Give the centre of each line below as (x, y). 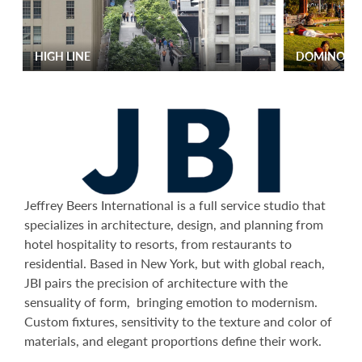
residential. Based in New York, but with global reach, (175, 263)
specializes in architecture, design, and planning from (174, 225)
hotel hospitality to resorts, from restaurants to (158, 244)
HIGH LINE (62, 56)
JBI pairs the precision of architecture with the (156, 283)
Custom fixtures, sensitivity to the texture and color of (178, 322)
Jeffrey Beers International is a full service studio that (175, 205)
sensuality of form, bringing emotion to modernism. (171, 302)
